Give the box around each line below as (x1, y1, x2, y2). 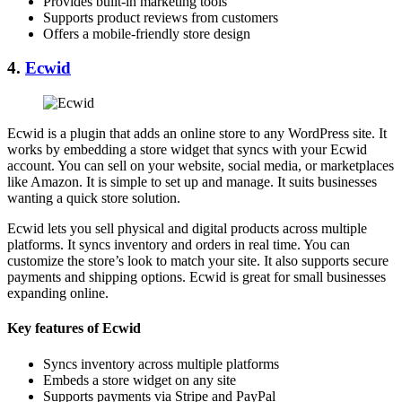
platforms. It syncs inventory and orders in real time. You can (7, 237, 350, 253)
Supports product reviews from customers (43, 9, 278, 25)
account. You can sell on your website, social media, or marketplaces (7, 158, 394, 174)
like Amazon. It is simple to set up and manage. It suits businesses (7, 174, 377, 190)
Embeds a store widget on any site (43, 371, 236, 388)
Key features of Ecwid (7, 320, 141, 336)
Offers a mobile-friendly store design (43, 25, 250, 41)
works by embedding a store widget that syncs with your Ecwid (7, 142, 367, 158)
